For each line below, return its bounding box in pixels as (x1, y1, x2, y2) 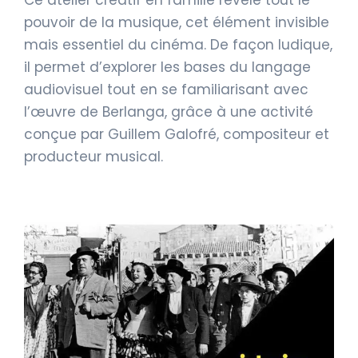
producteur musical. (24, 146, 163, 166)
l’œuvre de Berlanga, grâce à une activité (24, 101, 313, 121)
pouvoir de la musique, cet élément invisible (24, 12, 329, 32)
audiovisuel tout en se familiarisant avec (24, 79, 308, 99)
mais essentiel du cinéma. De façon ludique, (24, 34, 332, 54)
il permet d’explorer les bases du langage (24, 57, 311, 77)
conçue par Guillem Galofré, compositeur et (24, 124, 329, 144)
